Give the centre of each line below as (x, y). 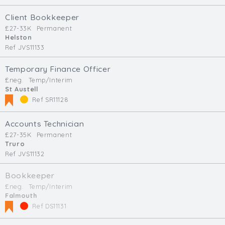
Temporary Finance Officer (58, 69)
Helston (19, 37)
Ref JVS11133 (25, 47)
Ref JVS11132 (25, 154)
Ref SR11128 (49, 100)
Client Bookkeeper (42, 17)
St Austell (22, 89)
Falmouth (21, 196)
